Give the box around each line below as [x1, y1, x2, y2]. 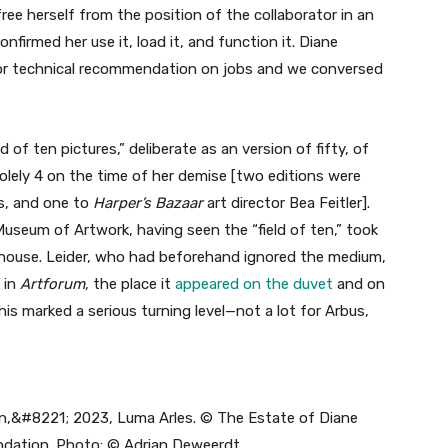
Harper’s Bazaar [93, 194, 207, 212]
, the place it [85, 275, 175, 293]
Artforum [20, 275, 85, 293]
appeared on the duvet [175, 275, 333, 293]
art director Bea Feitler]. [207, 194, 370, 212]
